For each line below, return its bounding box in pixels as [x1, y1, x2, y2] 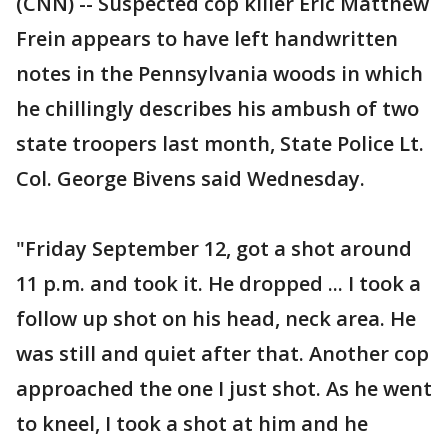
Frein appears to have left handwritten [16, 25, 398, 52]
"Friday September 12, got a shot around [16, 235, 412, 262]
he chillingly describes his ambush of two [16, 95, 419, 122]
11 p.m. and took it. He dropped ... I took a [16, 270, 421, 297]
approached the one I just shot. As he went [16, 375, 432, 402]
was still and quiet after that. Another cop [16, 340, 429, 367]
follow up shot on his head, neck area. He [16, 305, 416, 332]
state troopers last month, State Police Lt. [16, 130, 424, 157]
